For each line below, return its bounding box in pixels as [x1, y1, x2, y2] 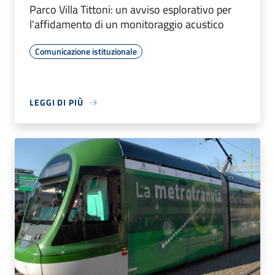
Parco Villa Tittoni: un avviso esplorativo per [29, 1, 231, 18]
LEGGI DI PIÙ [29, 96, 83, 109]
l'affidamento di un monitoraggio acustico [29, 16, 224, 33]
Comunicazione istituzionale [35, 45, 137, 58]
